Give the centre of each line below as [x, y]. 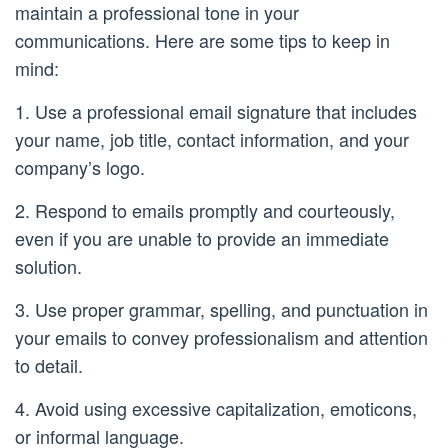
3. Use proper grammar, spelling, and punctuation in [221, 309]
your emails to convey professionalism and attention [221, 337]
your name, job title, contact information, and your [212, 139]
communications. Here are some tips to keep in [202, 40]
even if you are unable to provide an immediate [202, 238]
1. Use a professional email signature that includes [216, 111]
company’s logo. [80, 167]
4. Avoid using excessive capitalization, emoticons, [216, 408]
